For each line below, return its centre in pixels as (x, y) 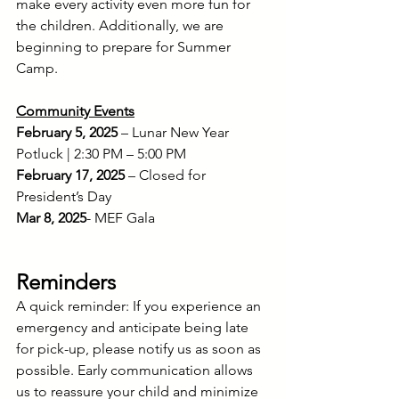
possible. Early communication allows (136, 370)
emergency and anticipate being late (134, 327)
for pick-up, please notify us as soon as (140, 349)
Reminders (66, 282)
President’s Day (64, 196)
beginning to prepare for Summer (125, 47)
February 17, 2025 (70, 175)
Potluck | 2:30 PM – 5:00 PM (103, 154)
